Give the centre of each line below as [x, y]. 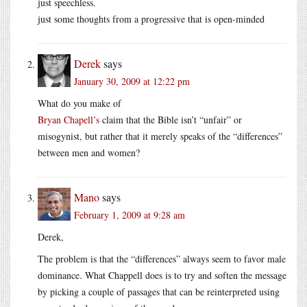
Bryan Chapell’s [69, 119]
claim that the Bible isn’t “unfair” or [171, 119]
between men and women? [89, 152]
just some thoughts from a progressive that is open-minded [151, 19]
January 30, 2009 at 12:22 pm [132, 81]
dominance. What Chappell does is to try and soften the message [162, 275]
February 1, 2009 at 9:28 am [130, 214]
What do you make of [79, 103]
